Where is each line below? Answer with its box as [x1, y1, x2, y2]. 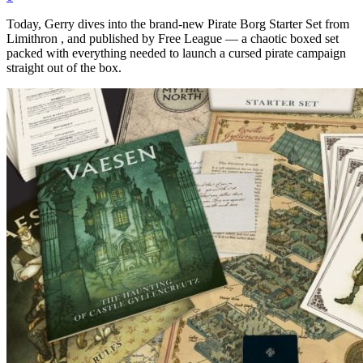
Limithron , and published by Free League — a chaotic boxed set [6, 31, 339, 45]
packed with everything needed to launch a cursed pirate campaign [6, 45, 346, 60]
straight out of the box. [6, 60, 122, 75]
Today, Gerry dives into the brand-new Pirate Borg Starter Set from [6, 16, 349, 31]
